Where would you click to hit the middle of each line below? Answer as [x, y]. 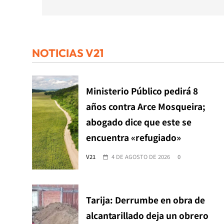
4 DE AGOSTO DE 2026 [140, 156]
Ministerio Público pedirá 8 [142, 90]
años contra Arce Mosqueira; [145, 106]
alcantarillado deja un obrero [147, 215]
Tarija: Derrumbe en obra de [145, 199]
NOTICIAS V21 [68, 53]
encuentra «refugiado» [133, 137]
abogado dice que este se [138, 121]
